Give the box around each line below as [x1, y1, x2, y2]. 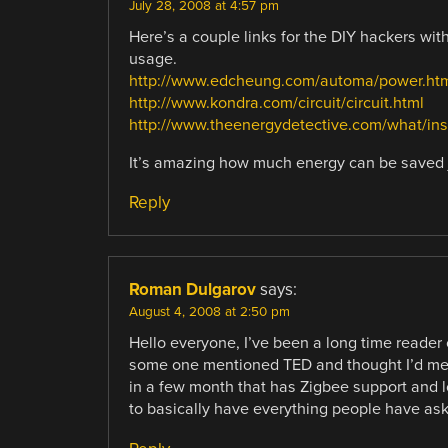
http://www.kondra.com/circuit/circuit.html [128, 93, 424, 114]
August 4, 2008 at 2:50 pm [128, 304, 290, 321]
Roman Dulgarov [128, 279, 256, 301]
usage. [128, 49, 177, 70]
